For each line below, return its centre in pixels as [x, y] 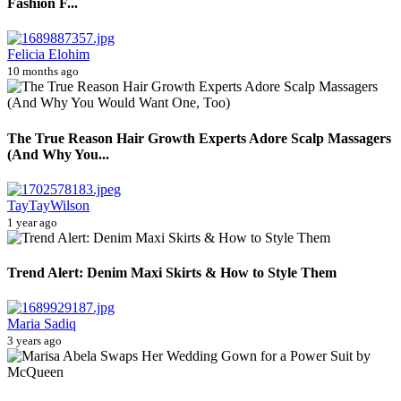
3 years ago [34, 341]
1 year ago [32, 222]
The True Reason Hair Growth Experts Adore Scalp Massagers [199, 138]
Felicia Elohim [48, 55]
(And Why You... [58, 154]
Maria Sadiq [42, 324]
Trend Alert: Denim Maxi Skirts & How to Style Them [172, 273]
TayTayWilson [48, 205]
